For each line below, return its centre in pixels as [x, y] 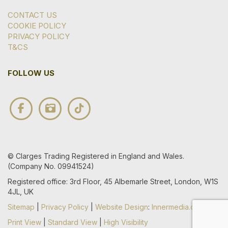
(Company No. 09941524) [51, 166]
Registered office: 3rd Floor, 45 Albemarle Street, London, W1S [113, 182]
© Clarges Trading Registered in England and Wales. [96, 156]
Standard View [73, 222]
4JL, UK [21, 192]
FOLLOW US [31, 73]
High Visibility [126, 222]
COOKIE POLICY [37, 26]
